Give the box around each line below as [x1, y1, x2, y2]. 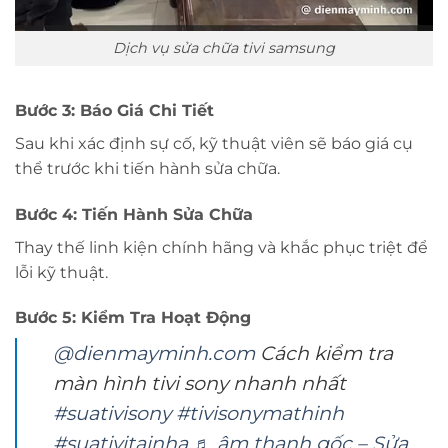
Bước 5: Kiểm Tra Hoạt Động [15, 308, 251, 328]
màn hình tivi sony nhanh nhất [53, 371, 346, 396]
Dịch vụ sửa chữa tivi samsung [113, 39, 335, 58]
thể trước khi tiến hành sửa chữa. [15, 158, 280, 178]
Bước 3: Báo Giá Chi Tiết [15, 100, 214, 120]
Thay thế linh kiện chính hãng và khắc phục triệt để [15, 237, 428, 257]
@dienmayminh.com [53, 341, 255, 366]
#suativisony [53, 401, 171, 426]
